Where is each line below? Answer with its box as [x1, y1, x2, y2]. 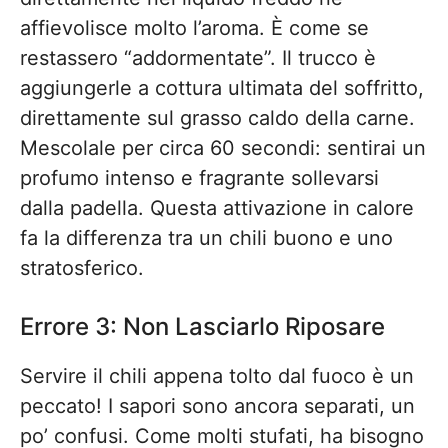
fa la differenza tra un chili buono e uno [20, 226, 393, 250]
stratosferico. [20, 256, 144, 280]
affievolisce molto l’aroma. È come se [20, 16, 369, 40]
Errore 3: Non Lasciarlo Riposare [20, 312, 385, 341]
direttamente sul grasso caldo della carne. [20, 106, 415, 130]
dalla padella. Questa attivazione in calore [20, 196, 414, 220]
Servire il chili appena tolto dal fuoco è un [20, 364, 414, 388]
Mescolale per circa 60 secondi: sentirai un [20, 136, 426, 160]
